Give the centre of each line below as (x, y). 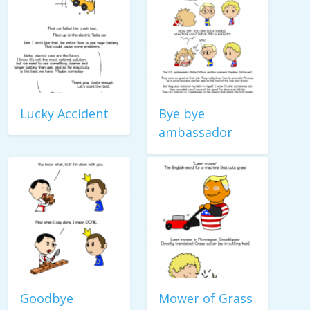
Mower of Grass (206, 298)
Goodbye (47, 298)
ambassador (195, 132)
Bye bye (182, 113)
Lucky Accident (64, 113)
